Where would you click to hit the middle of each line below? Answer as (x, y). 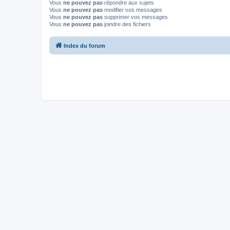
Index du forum (84, 45)
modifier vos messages (132, 10)
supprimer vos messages (135, 17)
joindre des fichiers (127, 24)
